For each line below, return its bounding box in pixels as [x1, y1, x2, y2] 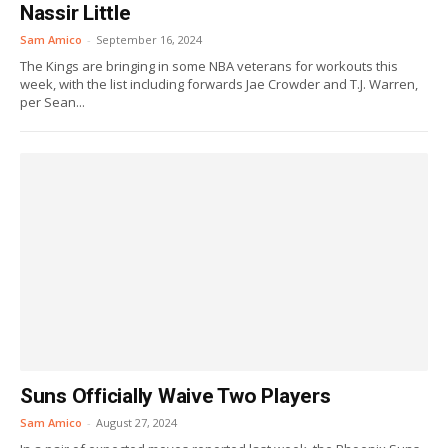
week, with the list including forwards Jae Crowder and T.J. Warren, [20, 75, 418, 93]
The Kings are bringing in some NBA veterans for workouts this [20, 57, 398, 75]
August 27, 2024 [96, 415, 177, 430]
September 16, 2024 [96, 32, 202, 47]
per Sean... [20, 93, 85, 111]
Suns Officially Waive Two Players [20, 384, 331, 408]
